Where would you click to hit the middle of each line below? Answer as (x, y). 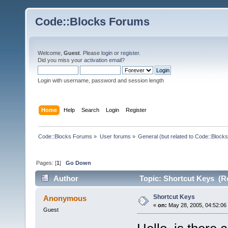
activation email (103, 60)
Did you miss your (61, 60)
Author (66, 179)
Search (91, 110)
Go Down (79, 163)
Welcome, (51, 53)
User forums (115, 136)
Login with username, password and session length (101, 80)
